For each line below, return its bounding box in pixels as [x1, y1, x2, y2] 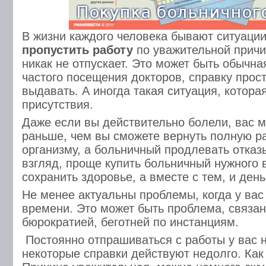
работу [93, 43, 133, 56]
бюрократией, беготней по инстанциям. [22, 216, 239, 229]
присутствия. [22, 98, 93, 111]
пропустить [22, 43, 89, 56]
